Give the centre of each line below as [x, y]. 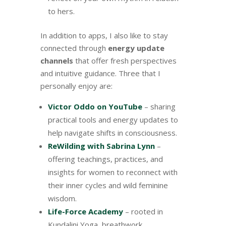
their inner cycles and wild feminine [108, 185]
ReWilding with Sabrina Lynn [101, 146]
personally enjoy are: [76, 86]
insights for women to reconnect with [112, 172]
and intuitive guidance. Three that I [100, 73]
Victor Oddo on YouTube [95, 106]
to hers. [61, 11]
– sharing [159, 106]
